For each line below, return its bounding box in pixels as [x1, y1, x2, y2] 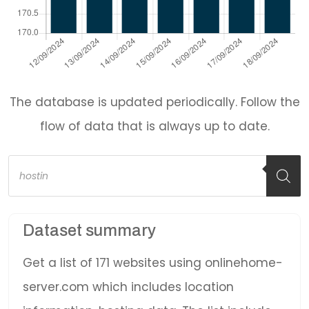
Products [8, 152, 61, 168]
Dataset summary [23, 221, 156, 239]
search [8, 163, 49, 180]
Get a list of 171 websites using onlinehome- [23, 255, 283, 271]
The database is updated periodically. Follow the [9, 94, 300, 110]
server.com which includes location [23, 279, 234, 295]
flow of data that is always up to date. [39, 118, 270, 134]
